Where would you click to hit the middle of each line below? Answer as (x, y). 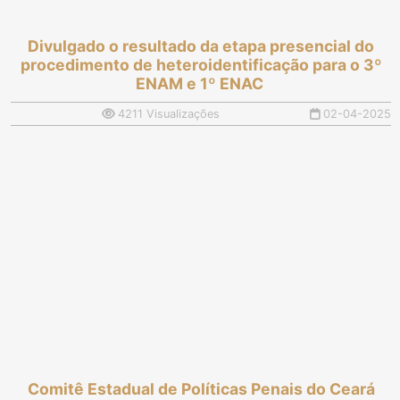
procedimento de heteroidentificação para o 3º (201, 64)
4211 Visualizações (167, 113)
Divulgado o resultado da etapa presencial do (201, 46)
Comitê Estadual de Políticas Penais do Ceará (201, 388)
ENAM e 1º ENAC (201, 83)
